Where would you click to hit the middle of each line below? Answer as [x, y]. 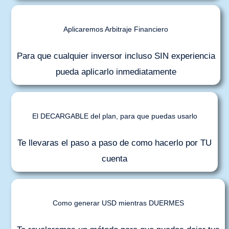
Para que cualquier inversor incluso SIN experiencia [116, 56]
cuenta [114, 159]
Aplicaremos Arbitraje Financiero [116, 29]
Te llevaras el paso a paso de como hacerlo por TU [114, 143]
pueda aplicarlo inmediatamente [116, 72]
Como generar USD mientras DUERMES [118, 203]
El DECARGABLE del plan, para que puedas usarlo [114, 116]
